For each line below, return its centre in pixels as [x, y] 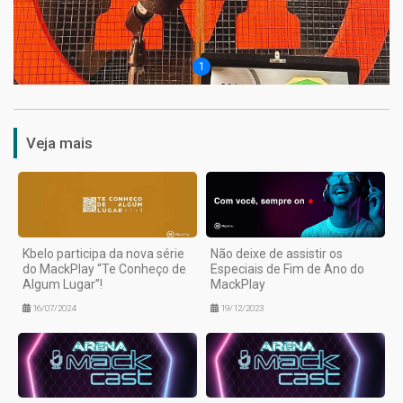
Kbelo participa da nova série [103, 253]
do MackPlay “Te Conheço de [104, 269]
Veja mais [59, 143]
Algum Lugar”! [63, 284]
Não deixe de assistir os [277, 253]
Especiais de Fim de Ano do [287, 269]
